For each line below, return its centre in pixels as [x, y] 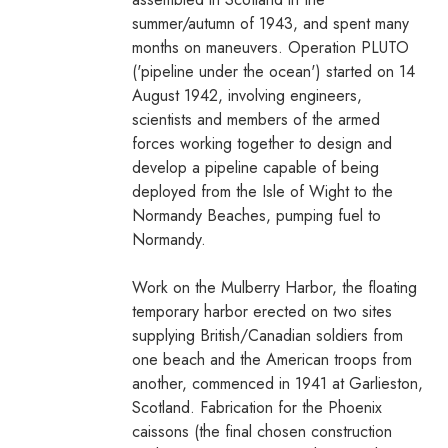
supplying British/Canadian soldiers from [267, 335]
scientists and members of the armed [256, 119]
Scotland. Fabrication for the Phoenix [257, 407]
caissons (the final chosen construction [262, 431]
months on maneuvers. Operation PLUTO [270, 47]
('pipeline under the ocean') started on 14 [273, 71]
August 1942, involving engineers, [247, 95]
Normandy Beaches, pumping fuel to [256, 215]
